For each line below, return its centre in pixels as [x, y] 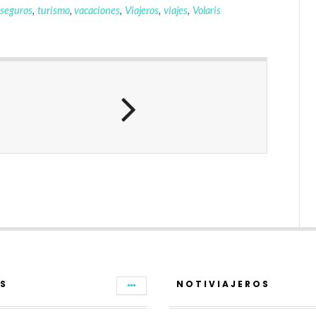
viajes [176, 10]
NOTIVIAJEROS [223, 284]
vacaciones [97, 10]
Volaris [207, 10]
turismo [53, 10]
